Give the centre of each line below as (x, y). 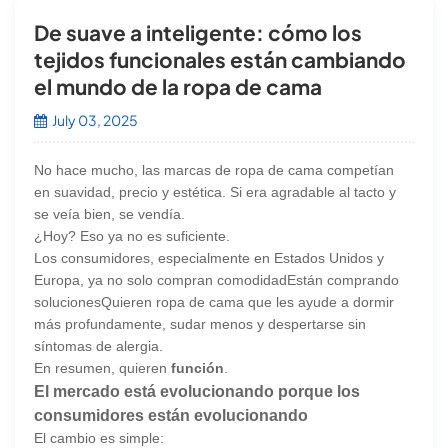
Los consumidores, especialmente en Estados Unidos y (209, 257)
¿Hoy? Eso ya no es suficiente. (132, 235)
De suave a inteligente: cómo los (198, 32)
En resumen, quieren (103, 367)
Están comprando (343, 279)
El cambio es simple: (99, 437)
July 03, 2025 (94, 119)
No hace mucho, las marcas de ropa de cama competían (214, 169)
